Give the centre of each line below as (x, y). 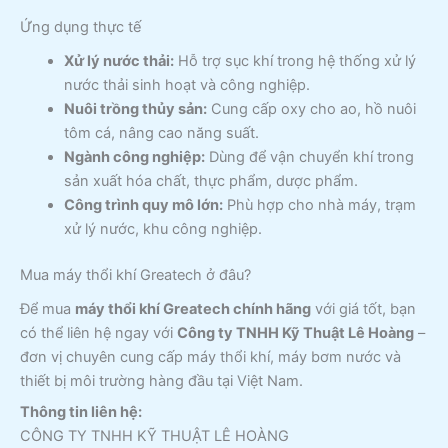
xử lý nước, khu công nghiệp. (162, 228)
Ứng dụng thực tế (80, 26)
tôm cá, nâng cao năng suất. (161, 132)
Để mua (47, 308)
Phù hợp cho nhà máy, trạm (319, 204)
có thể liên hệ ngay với (98, 332)
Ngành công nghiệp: (134, 156)
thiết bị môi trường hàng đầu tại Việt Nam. (161, 380)
